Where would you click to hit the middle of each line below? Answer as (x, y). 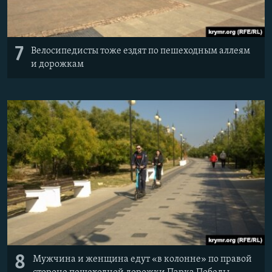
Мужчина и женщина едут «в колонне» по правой (142, 259)
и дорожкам (57, 64)
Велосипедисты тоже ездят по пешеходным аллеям (141, 51)
